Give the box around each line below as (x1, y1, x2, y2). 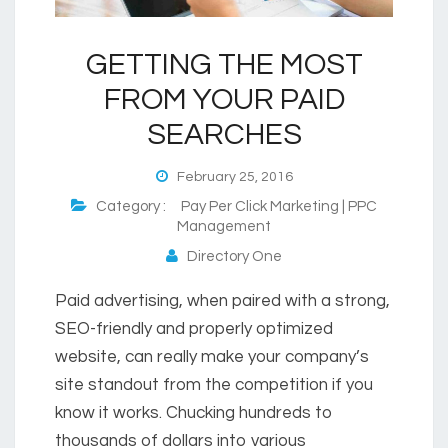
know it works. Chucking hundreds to (55, 404, 333, 423)
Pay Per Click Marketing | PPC (181, 199, 377, 215)
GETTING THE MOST (85, 49, 363, 81)
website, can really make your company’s (55, 348, 369, 367)
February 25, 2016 (167, 170, 293, 185)
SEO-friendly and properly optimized (55, 320, 333, 339)
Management (177, 219, 271, 235)
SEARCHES (146, 119, 302, 151)
